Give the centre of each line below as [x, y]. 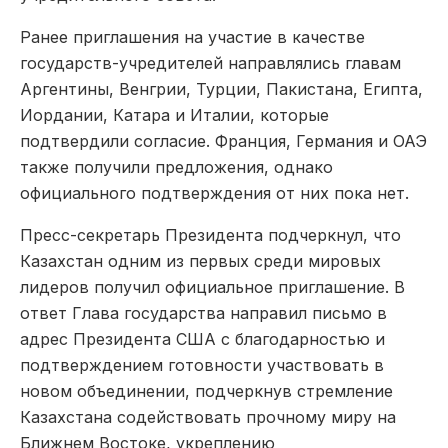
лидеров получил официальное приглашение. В [212, 286]
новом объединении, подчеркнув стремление [206, 390]
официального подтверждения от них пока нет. [214, 192]
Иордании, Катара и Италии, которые [174, 114]
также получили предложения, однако [176, 166]
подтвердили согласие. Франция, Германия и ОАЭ [223, 140]
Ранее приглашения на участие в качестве [192, 36]
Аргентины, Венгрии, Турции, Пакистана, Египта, [221, 88]
